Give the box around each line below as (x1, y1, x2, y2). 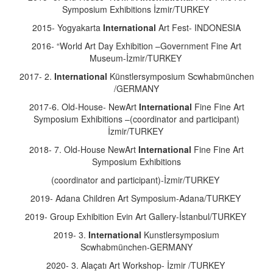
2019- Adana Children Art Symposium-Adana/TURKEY (30, 192, 243, 204)
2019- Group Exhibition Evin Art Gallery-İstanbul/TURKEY (24, 210, 249, 222)
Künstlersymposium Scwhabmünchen (109, 70, 254, 82)
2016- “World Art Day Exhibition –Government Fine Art (32, 40, 241, 52)
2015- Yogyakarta (32, 21, 103, 34)
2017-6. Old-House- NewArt (29, 101, 139, 113)
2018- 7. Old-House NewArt (29, 143, 138, 155)
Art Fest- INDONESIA (156, 21, 241, 34)
